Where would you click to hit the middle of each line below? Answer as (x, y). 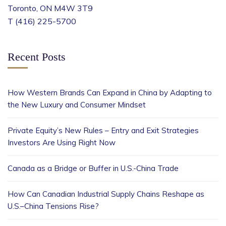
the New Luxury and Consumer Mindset (77, 105)
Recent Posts (37, 57)
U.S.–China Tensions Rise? (53, 206)
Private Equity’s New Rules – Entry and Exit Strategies (103, 130)
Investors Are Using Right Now (62, 143)
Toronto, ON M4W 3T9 (50, 8)
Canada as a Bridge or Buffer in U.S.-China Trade (93, 168)
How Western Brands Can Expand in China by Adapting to (110, 93)
